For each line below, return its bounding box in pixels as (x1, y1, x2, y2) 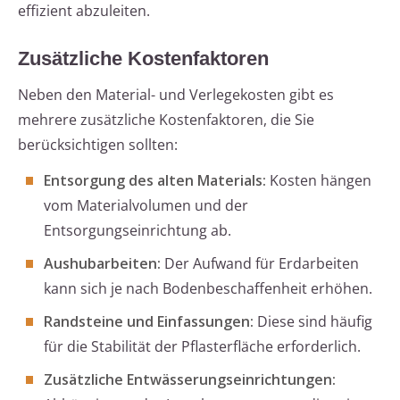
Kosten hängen (266, 171, 371, 191)
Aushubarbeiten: (44, 254, 161, 274)
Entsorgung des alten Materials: (44, 171, 266, 191)
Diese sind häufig (254, 312, 372, 332)
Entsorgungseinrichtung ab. (44, 221, 231, 241)
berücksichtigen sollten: (18, 135, 178, 155)
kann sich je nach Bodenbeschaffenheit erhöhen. (44, 279, 372, 299)
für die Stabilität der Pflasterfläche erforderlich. (44, 337, 361, 357)
